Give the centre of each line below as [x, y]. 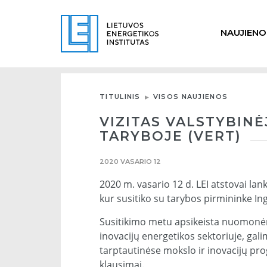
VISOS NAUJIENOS [190, 96]
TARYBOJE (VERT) [170, 136]
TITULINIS [120, 96]
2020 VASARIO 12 [130, 161]
